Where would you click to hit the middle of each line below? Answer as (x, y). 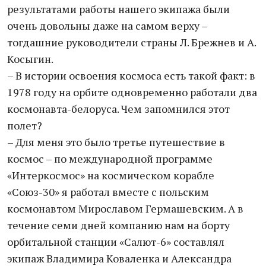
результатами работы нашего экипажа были (118, 9)
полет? (25, 125)
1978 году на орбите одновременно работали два (132, 92)
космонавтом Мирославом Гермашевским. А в (125, 208)
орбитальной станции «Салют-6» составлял (116, 242)
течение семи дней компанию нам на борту (118, 225)
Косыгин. (30, 59)
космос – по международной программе (110, 159)
